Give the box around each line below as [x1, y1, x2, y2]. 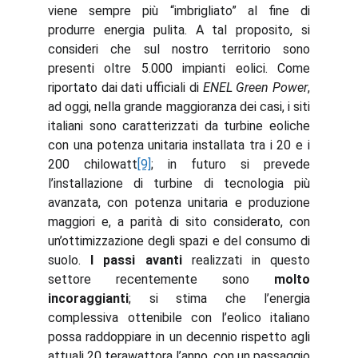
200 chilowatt [48, 157, 137, 172]
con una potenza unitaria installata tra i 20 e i [48, 137, 310, 153]
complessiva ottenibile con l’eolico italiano [48, 310, 310, 325]
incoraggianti [48, 291, 129, 306]
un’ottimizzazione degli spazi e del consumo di [48, 233, 310, 249]
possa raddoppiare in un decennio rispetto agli [48, 329, 310, 344]
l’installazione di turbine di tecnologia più [48, 176, 310, 191]
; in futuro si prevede [151, 157, 310, 172]
